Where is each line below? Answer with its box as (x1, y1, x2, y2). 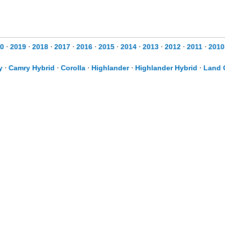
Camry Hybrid (9, 64, 55, 72)
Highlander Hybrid (135, 64, 197, 72)
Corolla (61, 64, 85, 72)
